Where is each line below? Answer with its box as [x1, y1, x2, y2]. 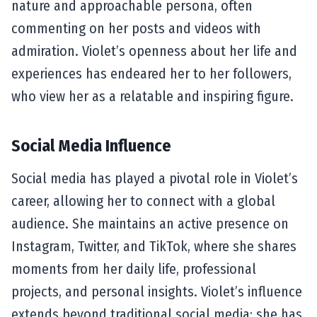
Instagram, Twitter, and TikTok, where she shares [11, 237, 296, 255]
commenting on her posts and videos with [11, 19, 261, 37]
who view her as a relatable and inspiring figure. [11, 87, 294, 105]
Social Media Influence [11, 135, 171, 156]
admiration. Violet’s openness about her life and [11, 42, 297, 59]
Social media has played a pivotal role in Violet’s [11, 169, 298, 187]
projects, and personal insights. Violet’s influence [11, 282, 302, 300]
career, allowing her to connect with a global [11, 192, 275, 209]
